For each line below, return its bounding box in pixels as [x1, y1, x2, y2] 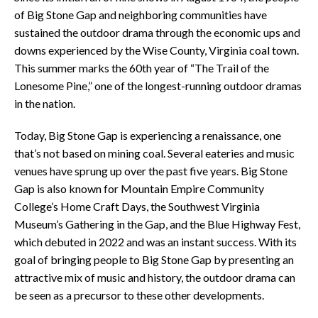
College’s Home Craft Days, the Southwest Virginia [14, 199, 260, 214]
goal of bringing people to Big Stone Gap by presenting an [14, 253, 294, 267]
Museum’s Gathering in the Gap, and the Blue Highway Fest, [14, 217, 300, 231]
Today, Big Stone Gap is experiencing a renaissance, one [14, 128, 281, 143]
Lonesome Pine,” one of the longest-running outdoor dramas [14, 79, 302, 93]
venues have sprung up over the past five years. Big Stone [14, 164, 287, 178]
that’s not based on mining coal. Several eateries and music [14, 146, 295, 160]
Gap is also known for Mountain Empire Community [14, 182, 264, 196]
